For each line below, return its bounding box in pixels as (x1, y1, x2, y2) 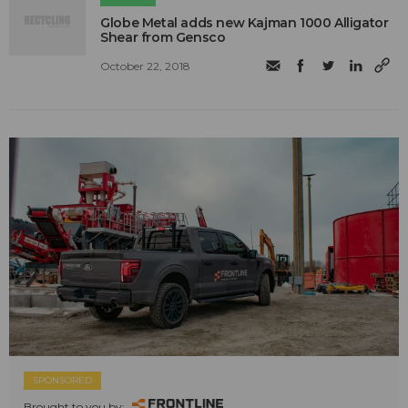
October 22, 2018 (100, 59, 191, 74)
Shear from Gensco (100, 28, 226, 46)
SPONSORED (33, 374, 92, 387)
